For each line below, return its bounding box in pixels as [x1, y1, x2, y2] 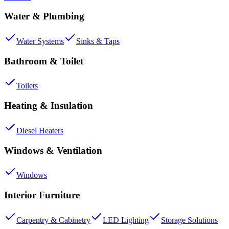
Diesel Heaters [16, 126, 63, 135]
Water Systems [16, 36, 64, 45]
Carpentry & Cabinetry [16, 215, 90, 224]
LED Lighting [103, 215, 149, 224]
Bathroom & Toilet [4, 55, 83, 66]
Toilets [16, 81, 38, 90]
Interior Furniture [4, 190, 80, 200]
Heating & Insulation [4, 100, 93, 111]
